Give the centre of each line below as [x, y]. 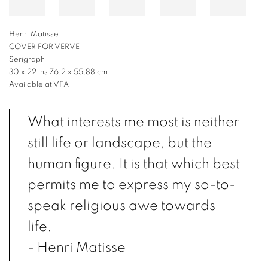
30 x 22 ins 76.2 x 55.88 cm [58, 72]
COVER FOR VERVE [44, 47]
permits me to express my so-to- [132, 185]
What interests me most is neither [133, 122]
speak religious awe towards [121, 206]
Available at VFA [39, 85]
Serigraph [27, 60]
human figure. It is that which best [134, 164]
